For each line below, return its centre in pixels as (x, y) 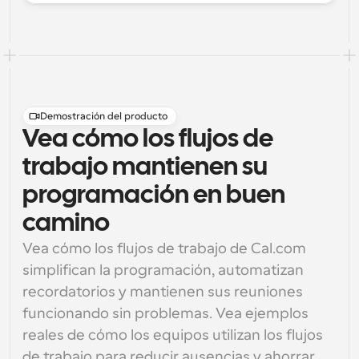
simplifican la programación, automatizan (163, 270)
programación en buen (154, 196)
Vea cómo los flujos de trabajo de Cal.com (164, 248)
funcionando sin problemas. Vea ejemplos (165, 313)
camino (66, 224)
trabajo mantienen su (145, 168)
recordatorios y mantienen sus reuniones (163, 292)
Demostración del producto (104, 116)
